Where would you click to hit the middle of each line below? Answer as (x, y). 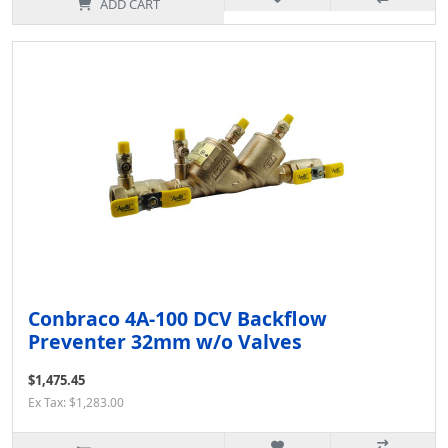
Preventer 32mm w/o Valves (165, 342)
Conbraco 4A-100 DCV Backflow (177, 319)
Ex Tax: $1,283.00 (76, 403)
